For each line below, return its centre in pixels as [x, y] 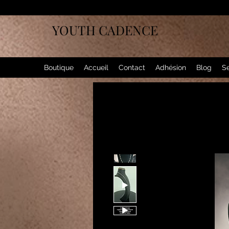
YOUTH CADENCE [105, 30]
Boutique [59, 68]
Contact [132, 68]
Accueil [96, 68]
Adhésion [171, 68]
